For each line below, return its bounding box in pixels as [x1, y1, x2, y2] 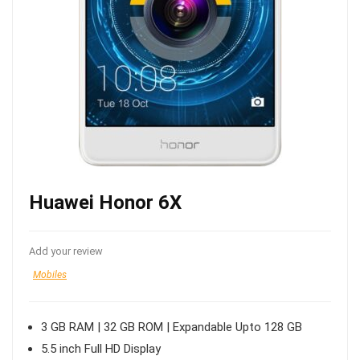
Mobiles [33, 269, 67, 280]
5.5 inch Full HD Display [41, 342, 161, 356]
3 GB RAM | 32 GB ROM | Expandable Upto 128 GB [41, 320, 302, 334]
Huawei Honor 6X [29, 191, 182, 214]
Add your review [29, 245, 103, 257]
